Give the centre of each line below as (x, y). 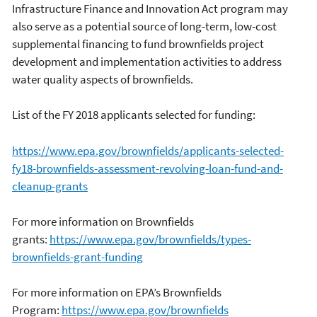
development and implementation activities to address (147, 61)
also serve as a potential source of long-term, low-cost (144, 26)
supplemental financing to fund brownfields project (138, 44)
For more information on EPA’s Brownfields (117, 292)
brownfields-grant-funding (77, 257)
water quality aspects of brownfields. (103, 79)
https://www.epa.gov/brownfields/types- (150, 239)
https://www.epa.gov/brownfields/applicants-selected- (148, 150)
